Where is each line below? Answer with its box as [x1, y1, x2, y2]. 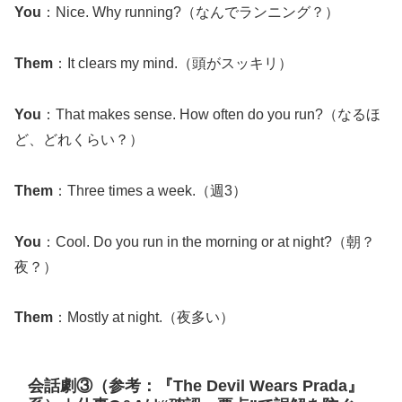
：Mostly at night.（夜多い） [53, 310, 234, 326]
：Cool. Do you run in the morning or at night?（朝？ [41, 233, 375, 249]
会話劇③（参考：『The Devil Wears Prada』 [28, 377, 363, 396]
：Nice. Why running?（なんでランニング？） [41, 4, 339, 21]
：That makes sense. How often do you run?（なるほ [41, 107, 380, 123]
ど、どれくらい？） [14, 132, 144, 148]
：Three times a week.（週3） [53, 182, 247, 198]
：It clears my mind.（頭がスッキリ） [53, 56, 293, 72]
